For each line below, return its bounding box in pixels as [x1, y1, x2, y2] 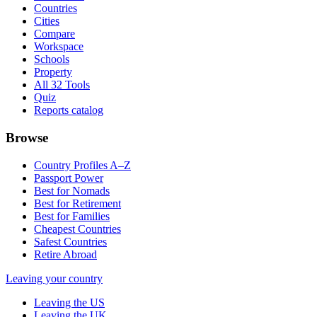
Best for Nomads [34, 184, 110, 197]
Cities [34, 15, 59, 28]
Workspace [34, 40, 83, 53]
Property [34, 66, 72, 79]
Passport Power [34, 171, 103, 184]
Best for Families [34, 209, 110, 222]
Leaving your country [6, 272, 103, 284]
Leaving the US [34, 296, 105, 309]
